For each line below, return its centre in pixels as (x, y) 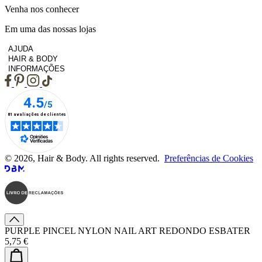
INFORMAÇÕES (37, 68)
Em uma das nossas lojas (50, 29)
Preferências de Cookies (209, 158)
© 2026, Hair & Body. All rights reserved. (85, 158)
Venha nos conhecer (42, 9)
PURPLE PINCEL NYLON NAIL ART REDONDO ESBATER (127, 230)
